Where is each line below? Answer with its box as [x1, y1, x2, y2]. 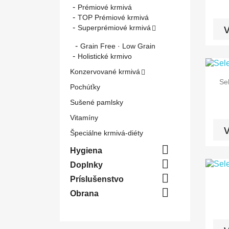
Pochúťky [70, 83, 100, 91]
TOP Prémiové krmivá [78, 13, 149, 21]
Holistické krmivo [78, 52, 132, 60]
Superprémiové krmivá [78, 24, 151, 32]
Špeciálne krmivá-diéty [70, 129, 143, 137]
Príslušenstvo [70, 175, 124, 184]
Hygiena [70, 146, 102, 155]
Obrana [70, 189, 99, 198]
